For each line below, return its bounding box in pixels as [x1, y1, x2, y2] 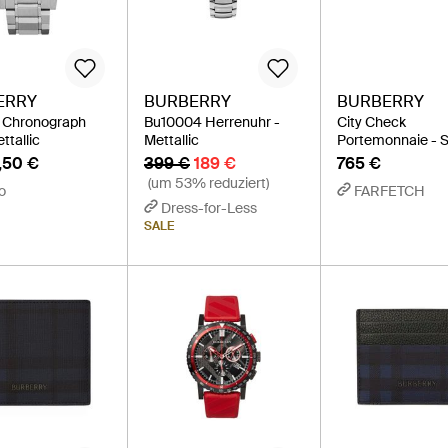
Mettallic [143, 130, 199, 149]
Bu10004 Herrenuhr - [143, 112, 280, 131]
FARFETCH [354, 181, 426, 200]
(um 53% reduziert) [147, 173, 269, 192]
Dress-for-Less [160, 198, 257, 217]
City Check [337, 112, 407, 131]
